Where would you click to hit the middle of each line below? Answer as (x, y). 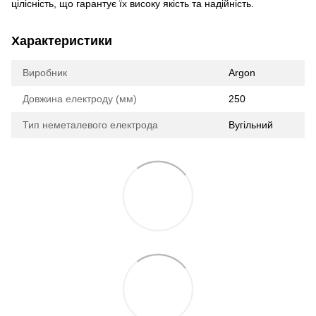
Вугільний (251, 124)
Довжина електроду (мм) (80, 98)
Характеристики (62, 41)
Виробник (45, 72)
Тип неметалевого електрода (90, 124)
